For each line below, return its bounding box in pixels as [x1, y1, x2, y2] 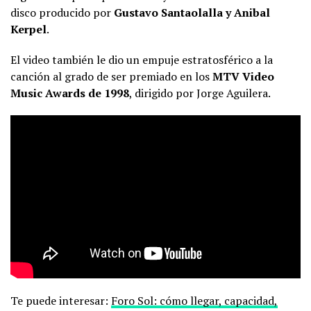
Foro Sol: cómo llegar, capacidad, [111, 293, 278, 309]
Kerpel [10, 22, 47, 37]
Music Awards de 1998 [10, 85, 129, 101]
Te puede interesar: [10, 293, 111, 309]
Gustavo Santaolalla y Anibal [114, 5, 270, 21]
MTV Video [212, 69, 274, 85]
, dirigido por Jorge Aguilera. [129, 85, 271, 101]
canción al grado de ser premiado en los [10, 69, 212, 85]
